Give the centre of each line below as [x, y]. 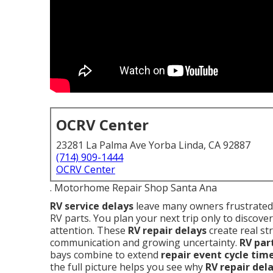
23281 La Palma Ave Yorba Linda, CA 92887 [153, 145]
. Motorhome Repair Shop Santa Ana [133, 188]
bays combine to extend [105, 255]
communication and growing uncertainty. [145, 243]
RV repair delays [167, 230]
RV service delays [92, 206]
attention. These [89, 230]
